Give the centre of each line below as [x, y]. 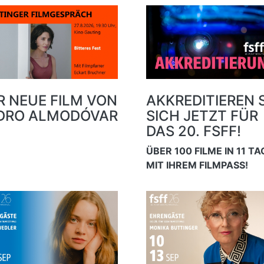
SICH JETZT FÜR [202, 116]
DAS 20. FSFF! [193, 131]
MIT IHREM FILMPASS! [197, 165]
